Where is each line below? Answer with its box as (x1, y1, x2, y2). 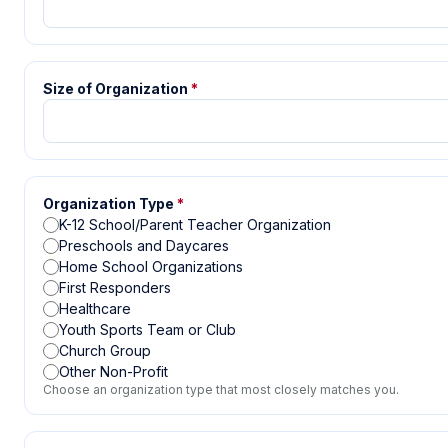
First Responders (59, 279, 171, 296)
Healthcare (59, 300, 131, 317)
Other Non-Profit (59, 363, 168, 380)
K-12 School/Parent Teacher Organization (59, 216, 331, 233)
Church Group (59, 342, 151, 359)
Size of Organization (43, 80, 188, 97)
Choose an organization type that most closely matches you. (43, 382, 399, 397)
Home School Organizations (59, 258, 243, 275)
